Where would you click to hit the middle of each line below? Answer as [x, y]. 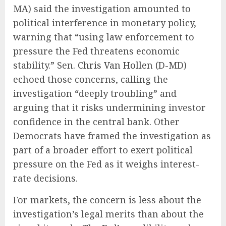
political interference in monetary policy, [105, 23]
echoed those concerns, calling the [91, 79]
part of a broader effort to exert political [103, 150]
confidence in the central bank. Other [96, 122]
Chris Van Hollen [115, 65]
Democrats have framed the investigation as [112, 136]
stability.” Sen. [45, 65]
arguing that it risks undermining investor [109, 108]
